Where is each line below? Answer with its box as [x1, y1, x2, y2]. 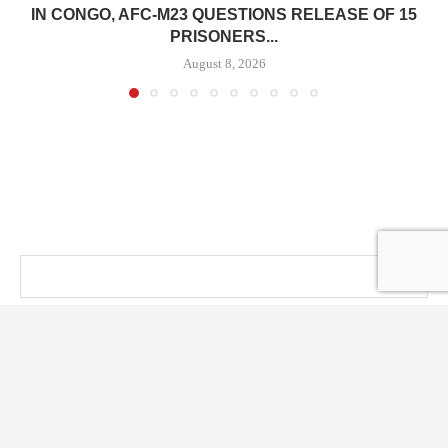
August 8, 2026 [182, 56, 266, 72]
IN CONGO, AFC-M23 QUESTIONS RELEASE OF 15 [31, 6, 417, 24]
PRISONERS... [170, 28, 278, 46]
